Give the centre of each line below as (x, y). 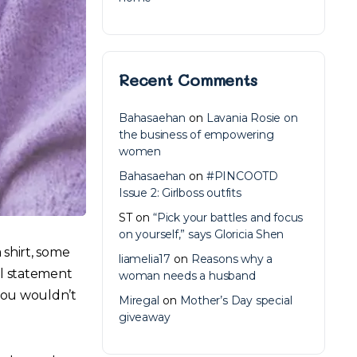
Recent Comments (188, 80)
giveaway (145, 317)
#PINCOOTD (242, 176)
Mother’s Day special (236, 300)
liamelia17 (145, 259)
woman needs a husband (187, 276)
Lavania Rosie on (252, 118)
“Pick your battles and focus (228, 218)
